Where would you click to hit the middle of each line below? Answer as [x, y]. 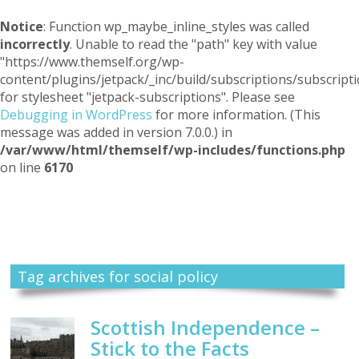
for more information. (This [236, 115]
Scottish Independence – [206, 328]
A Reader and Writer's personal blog [179, 230]
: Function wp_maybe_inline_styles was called [176, 26]
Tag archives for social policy [117, 277]
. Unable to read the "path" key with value [194, 44]
